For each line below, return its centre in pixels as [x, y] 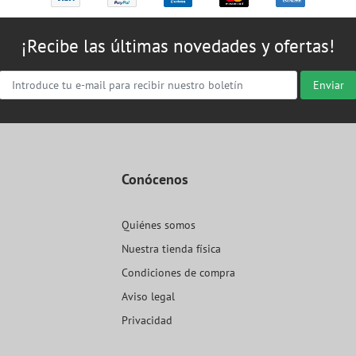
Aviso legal [148, 297]
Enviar [328, 85]
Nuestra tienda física [171, 249]
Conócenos [155, 180]
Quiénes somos [158, 225]
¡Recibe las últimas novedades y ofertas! [178, 46]
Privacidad [147, 321]
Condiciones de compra [178, 273]
